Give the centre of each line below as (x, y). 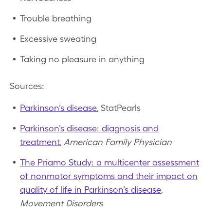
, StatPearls (119, 108)
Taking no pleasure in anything (82, 59)
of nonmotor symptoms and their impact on (109, 176)
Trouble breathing (56, 18)
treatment (40, 142)
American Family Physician (118, 142)
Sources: (27, 86)
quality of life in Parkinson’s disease (91, 189)
